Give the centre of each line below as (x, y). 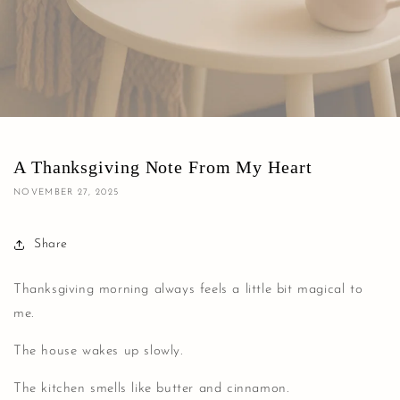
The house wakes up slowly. (98, 351)
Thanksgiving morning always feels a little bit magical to (188, 289)
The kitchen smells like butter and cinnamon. (151, 388)
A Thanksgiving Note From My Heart (163, 167)
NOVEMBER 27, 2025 (67, 192)
